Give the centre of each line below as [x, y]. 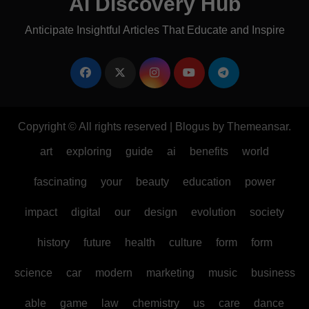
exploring [89, 152]
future [97, 243]
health [140, 243]
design [161, 212]
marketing [170, 273]
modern [113, 273]
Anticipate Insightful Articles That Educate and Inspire [154, 30]
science [33, 273]
